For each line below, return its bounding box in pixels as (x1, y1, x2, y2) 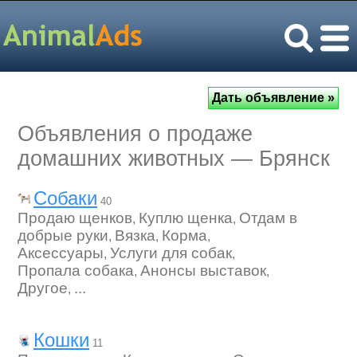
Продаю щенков (18, 210, 132, 226)
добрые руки (18, 227, 108, 244)
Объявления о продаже (18, 122, 253, 146)
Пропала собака (18, 262, 134, 279)
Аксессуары (18, 245, 104, 261)
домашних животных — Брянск (18, 147, 330, 171)
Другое (18, 280, 68, 296)
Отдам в (239, 210, 297, 226)
